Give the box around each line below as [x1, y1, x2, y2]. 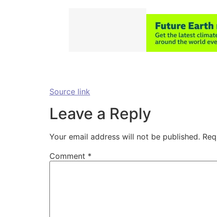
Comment [49, 151, 88, 161]
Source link [49, 87, 90, 97]
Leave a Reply [49, 104, 151, 123]
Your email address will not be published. [49, 131, 200, 141]
